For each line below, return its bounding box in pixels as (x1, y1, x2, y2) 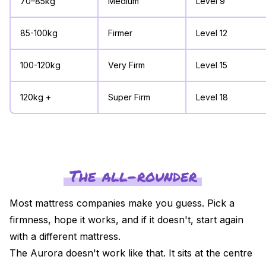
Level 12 (196, 27, 227, 38)
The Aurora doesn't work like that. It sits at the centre (9, 246, 252, 259)
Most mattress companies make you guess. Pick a (9, 197, 235, 209)
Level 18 (196, 91, 228, 102)
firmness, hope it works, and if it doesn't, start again (9, 213, 243, 226)
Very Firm (108, 59, 145, 70)
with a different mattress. (9, 230, 121, 242)
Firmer (108, 27, 132, 38)
